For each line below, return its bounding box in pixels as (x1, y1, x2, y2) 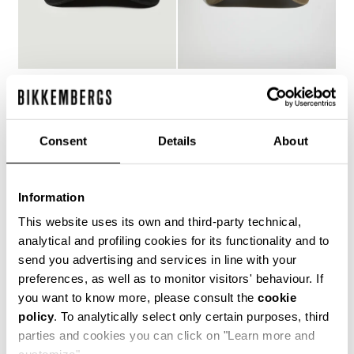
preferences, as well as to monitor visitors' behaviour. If (18, 271, 323, 285)
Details (157, 134, 197, 148)
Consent (40, 134, 87, 148)
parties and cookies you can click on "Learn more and (18, 328, 314, 342)
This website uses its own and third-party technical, (18, 214, 301, 228)
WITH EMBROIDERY (17, 100, 141, 112)
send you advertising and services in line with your (18, 252, 297, 266)
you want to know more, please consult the (18, 290, 258, 304)
